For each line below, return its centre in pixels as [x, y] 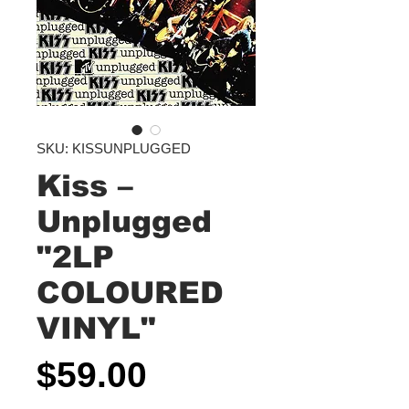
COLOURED [130, 293]
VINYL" [96, 328]
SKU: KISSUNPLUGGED [114, 148]
